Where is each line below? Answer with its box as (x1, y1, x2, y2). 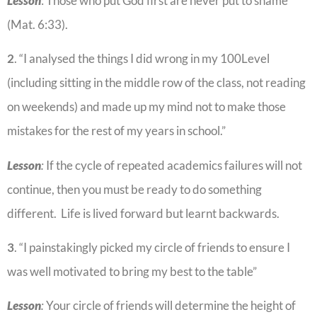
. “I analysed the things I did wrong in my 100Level (14, 51, 270, 67)
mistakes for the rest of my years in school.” (7, 123, 226, 139)
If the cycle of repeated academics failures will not (46, 157, 302, 173)
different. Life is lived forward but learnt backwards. (7, 205, 282, 221)
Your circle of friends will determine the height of (46, 298, 296, 313)
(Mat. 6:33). (7, 16, 68, 32)
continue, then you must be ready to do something (7, 181, 262, 197)
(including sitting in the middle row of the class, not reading (7, 75, 306, 91)
